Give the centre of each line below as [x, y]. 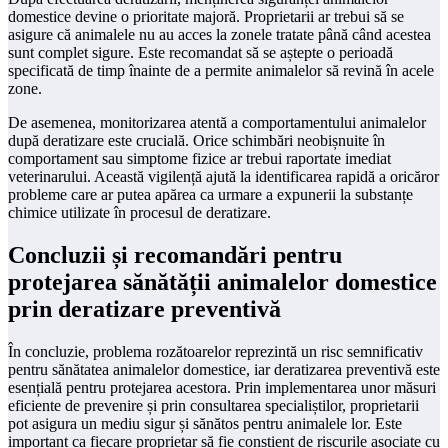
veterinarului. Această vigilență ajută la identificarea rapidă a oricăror [223, 177]
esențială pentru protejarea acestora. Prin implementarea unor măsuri [222, 388]
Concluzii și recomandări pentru [175, 255]
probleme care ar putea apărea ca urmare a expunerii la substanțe [210, 195]
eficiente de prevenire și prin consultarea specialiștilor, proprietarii [213, 406]
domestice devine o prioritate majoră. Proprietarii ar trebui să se [206, 17]
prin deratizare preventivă [144, 309]
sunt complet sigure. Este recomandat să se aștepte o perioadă [200, 53]
